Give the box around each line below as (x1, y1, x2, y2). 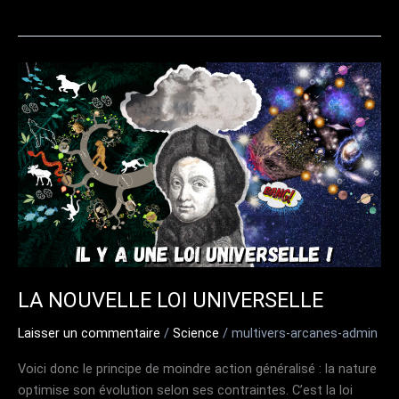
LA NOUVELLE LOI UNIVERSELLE (18, 287, 323, 313)
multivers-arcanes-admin (232, 324, 378, 341)
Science (173, 324, 219, 341)
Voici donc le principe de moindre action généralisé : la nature (18, 361, 377, 378)
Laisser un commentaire (18, 324, 160, 341)
